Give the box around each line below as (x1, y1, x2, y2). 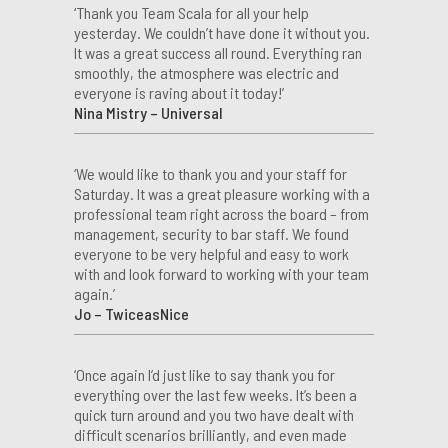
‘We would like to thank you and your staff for (74, 163, 347, 183)
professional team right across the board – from (74, 203, 369, 223)
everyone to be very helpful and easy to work (74, 243, 349, 263)
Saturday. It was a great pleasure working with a (74, 183, 370, 203)
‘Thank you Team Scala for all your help (74, 2, 309, 22)
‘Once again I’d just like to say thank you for (74, 364, 335, 384)
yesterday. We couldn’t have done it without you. (74, 22, 370, 42)
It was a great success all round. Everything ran (74, 42, 362, 62)
